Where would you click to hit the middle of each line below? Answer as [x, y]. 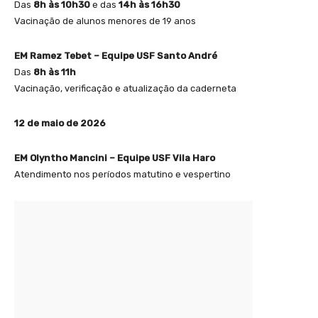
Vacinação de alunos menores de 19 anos [105, 21]
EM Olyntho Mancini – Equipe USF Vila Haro [115, 158]
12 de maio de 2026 [60, 124]
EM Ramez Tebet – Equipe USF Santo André [116, 56]
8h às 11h [55, 72]
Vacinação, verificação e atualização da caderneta [125, 89]
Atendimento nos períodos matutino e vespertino [122, 175]
